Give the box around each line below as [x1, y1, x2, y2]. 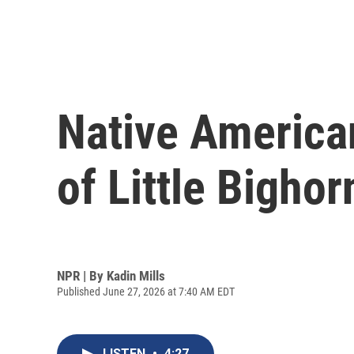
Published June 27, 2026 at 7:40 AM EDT [57, 284, 235, 298]
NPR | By [57, 267, 107, 284]
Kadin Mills [107, 267, 165, 284]
